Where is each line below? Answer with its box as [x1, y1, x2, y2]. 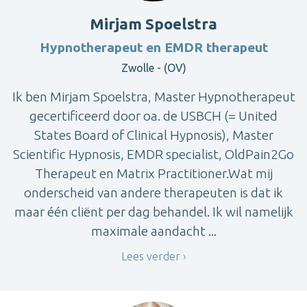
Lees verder [121, 249, 180, 262]
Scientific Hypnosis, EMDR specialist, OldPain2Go [13, 146, 294, 162]
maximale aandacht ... [90, 223, 217, 238]
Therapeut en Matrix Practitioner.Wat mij [34, 165, 273, 181]
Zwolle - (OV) [121, 61, 186, 74]
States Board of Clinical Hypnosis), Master [34, 127, 273, 143]
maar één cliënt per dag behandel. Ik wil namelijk [14, 204, 293, 219]
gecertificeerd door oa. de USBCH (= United [29, 108, 278, 123]
